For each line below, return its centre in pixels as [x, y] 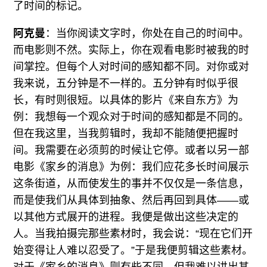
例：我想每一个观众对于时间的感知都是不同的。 [131, 117]
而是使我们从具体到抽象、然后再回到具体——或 [131, 201]
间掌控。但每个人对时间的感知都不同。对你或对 [131, 67]
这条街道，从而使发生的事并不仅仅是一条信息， [131, 184]
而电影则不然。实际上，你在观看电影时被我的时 [131, 50]
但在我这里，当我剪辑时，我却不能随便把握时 [126, 134]
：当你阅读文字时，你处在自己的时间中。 [148, 34]
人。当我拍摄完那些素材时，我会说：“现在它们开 [133, 234]
